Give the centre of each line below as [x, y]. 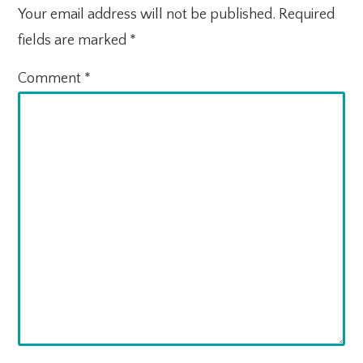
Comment [51, 78]
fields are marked [74, 40]
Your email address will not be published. [147, 14]
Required [307, 14]
